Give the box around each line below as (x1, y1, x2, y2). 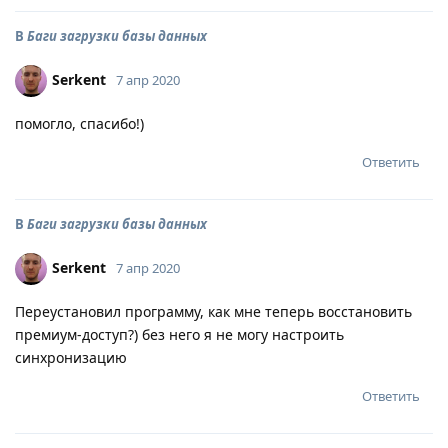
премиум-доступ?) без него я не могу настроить (15, 325, 344, 344)
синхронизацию (15, 348, 127, 367)
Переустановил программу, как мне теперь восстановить (15, 302, 412, 321)
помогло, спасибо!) (15, 114, 144, 133)
